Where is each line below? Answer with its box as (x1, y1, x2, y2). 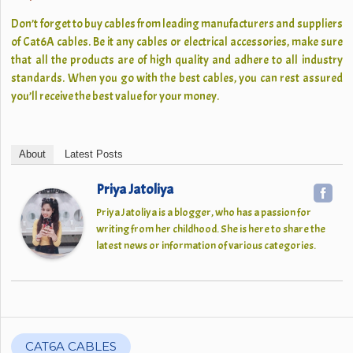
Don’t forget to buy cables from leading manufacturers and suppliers (11, 17, 343, 32)
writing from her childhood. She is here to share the (96, 222, 326, 236)
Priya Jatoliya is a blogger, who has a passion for (96, 206, 312, 219)
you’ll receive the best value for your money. (11, 89, 220, 104)
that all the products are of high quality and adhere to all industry (11, 53, 343, 68)
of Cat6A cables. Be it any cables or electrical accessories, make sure (11, 35, 343, 50)
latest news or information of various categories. (96, 239, 317, 252)
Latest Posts (65, 148, 124, 160)
